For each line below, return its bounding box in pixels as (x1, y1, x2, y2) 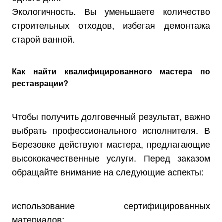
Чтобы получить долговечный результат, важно (12, 109, 210, 122)
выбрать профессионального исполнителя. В (12, 123, 210, 136)
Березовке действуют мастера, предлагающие (12, 137, 210, 150)
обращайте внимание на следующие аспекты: (12, 165, 204, 178)
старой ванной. (12, 32, 75, 45)
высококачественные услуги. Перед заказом (12, 151, 210, 164)
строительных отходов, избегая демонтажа (12, 18, 210, 31)
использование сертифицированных (12, 198, 210, 212)
